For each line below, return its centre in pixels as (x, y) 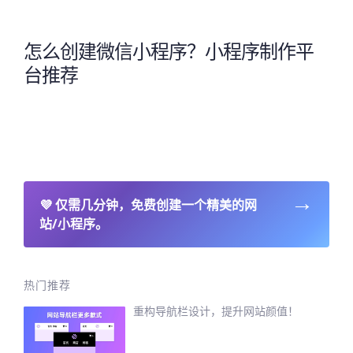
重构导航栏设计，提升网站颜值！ (216, 310)
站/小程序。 (74, 223)
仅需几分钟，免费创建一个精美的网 (156, 204)
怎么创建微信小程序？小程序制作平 (169, 50)
